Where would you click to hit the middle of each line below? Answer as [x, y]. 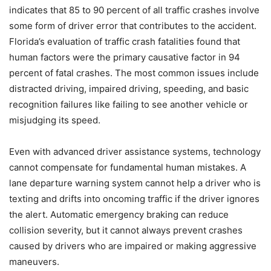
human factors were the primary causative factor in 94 [125, 57]
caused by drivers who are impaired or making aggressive [133, 246]
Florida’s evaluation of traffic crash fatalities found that [125, 42]
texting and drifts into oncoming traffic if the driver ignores [134, 199]
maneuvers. [34, 262]
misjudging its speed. [55, 120]
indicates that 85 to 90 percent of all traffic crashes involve [134, 10]
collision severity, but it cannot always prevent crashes [126, 230]
